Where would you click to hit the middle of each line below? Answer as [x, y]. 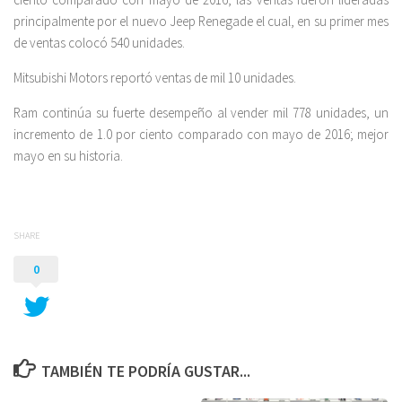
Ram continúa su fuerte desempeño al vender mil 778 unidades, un [201, 113]
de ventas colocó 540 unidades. [99, 43]
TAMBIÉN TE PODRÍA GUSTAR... [145, 371]
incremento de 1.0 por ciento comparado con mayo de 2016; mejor [201, 134]
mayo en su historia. [68, 156]
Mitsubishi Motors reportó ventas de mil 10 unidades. [155, 78]
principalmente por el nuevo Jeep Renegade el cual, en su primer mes [201, 21]
